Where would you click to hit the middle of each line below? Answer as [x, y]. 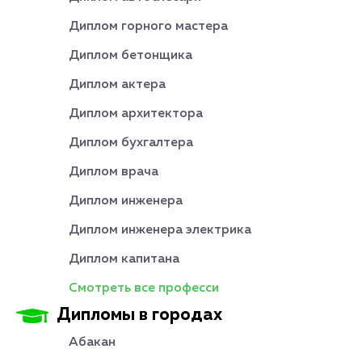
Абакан [92, 343]
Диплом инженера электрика [160, 230]
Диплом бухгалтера [131, 143]
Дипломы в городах [139, 316]
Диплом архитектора [136, 114]
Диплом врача [114, 172]
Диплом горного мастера [148, 27]
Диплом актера [117, 85]
